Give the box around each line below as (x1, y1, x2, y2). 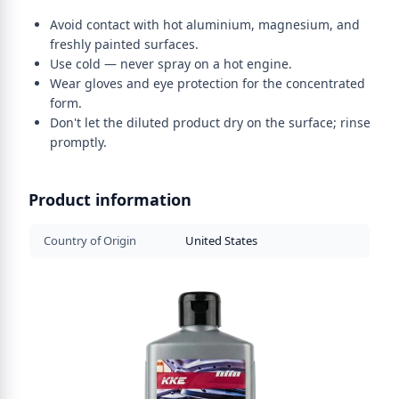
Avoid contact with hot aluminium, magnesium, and (50, 16, 360, 33)
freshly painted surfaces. (50, 36, 199, 53)
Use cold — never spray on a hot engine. (50, 55, 292, 72)
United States (185, 232, 257, 248)
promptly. (50, 134, 107, 151)
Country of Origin (44, 232, 136, 248)
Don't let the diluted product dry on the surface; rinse (50, 114, 370, 131)
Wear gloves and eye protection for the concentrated (50, 75, 365, 92)
